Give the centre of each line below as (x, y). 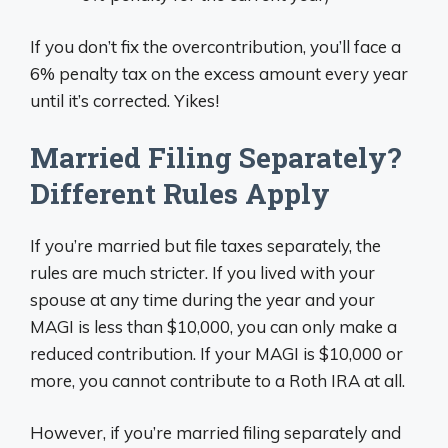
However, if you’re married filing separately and (215, 432)
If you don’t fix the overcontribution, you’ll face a (215, 46)
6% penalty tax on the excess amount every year (219, 73)
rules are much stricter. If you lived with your (202, 272)
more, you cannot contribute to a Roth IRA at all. (217, 380)
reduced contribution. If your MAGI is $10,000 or (216, 353)
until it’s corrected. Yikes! (124, 100)
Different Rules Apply (180, 193)
